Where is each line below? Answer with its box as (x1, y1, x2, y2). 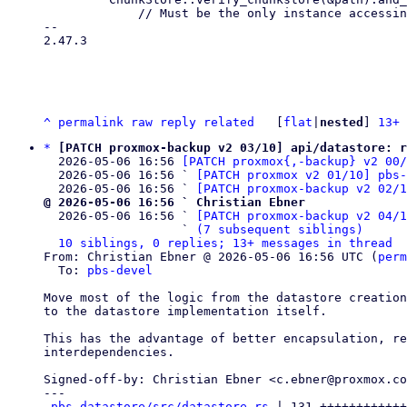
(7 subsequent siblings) (196, 223, 363, 236)
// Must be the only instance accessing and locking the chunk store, (44, 6, 138, 20)
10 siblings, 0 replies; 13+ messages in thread (58, 236, 392, 250)
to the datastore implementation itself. (44, 304, 327, 318)
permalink (58, 115, 124, 129)
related (203, 115, 254, 129)
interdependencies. (44, 345, 174, 359)
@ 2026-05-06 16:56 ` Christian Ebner (44, 195, 305, 209)
